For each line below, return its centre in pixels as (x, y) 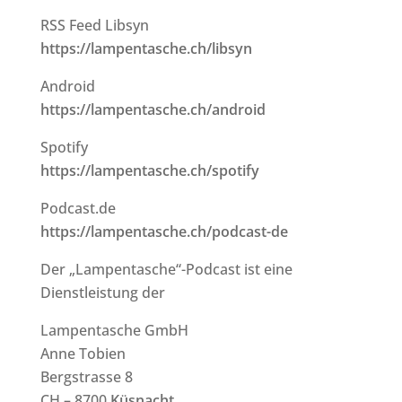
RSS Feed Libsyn (94, 25)
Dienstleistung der (102, 293)
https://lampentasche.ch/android (153, 109)
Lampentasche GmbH (114, 330)
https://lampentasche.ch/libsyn (146, 48)
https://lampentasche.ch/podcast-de (164, 232)
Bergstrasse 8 (86, 377)
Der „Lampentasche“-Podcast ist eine (166, 269)
